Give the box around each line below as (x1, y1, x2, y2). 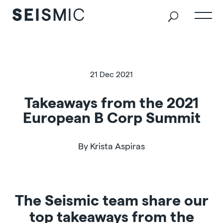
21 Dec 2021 (90, 69, 133, 79)
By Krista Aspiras (78, 140, 145, 151)
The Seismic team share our (14, 191, 209, 209)
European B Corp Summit (22, 108, 201, 126)
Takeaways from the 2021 (24, 93, 199, 111)
